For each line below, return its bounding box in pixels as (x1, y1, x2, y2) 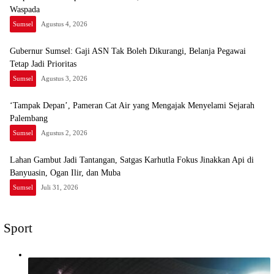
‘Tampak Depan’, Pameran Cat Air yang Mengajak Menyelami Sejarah (10, 101, 254, 111)
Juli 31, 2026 (41, 183, 78, 191)
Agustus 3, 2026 (41, 75, 87, 83)
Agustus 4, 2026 (41, 20, 87, 28)
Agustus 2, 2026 (41, 129, 87, 137)
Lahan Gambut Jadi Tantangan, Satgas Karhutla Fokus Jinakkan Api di (10, 155, 254, 165)
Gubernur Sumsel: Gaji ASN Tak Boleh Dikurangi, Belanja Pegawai (10, 46, 246, 56)
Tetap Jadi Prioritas (10, 59, 76, 69)
